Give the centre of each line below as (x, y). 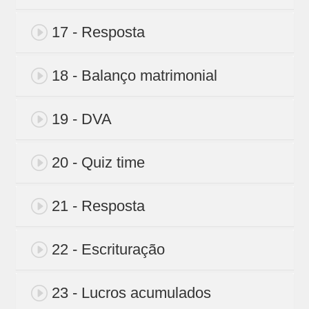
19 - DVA (81, 119)
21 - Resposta (98, 206)
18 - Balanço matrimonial (134, 76)
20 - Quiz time (98, 163)
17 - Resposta (98, 32)
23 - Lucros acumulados (131, 293)
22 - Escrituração (108, 250)
